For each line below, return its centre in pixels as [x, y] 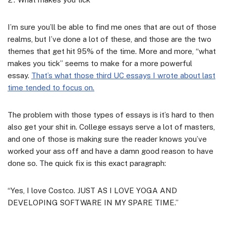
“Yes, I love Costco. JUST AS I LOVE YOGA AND [92, 190]
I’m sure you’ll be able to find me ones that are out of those [112, 27]
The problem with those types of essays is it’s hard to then [111, 115]
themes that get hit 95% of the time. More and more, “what [112, 51]
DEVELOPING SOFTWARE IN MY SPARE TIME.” [93, 202]
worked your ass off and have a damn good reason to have [110, 151]
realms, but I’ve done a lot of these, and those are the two [109, 39]
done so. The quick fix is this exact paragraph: [87, 163]
